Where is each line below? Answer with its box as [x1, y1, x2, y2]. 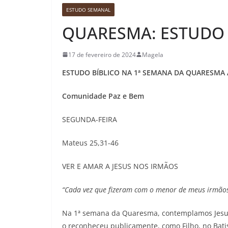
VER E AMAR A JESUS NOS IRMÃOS [62, 161, 178, 171]
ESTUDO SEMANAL [66, 6, 110, 13]
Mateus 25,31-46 [62, 137, 119, 148]
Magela [142, 50, 163, 59]
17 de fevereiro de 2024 [68, 50, 136, 59]
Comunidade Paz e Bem [62, 91, 144, 101]
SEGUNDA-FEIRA [62, 114, 117, 124]
